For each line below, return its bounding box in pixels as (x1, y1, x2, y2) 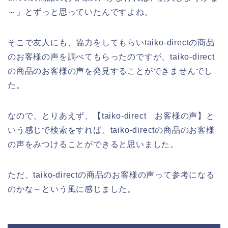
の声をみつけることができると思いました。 (8, 139, 179, 149)
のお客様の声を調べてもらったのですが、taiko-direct (8, 52, 215, 61)
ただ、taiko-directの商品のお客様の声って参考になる (8, 170, 215, 179)
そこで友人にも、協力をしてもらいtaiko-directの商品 (8, 38, 215, 47)
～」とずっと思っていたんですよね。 (8, 7, 153, 16)
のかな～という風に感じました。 (8, 184, 136, 193)
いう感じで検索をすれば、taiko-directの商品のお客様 (8, 125, 215, 134)
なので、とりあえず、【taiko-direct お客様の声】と (8, 111, 215, 120)
